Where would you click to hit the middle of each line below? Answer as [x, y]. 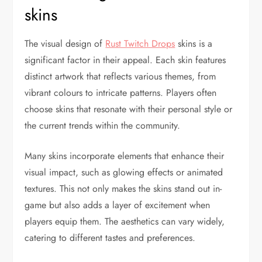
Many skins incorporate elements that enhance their [125, 156]
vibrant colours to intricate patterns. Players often [121, 92]
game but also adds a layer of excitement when [118, 205]
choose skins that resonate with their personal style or [129, 109]
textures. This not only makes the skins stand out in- [123, 188]
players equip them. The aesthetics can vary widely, [125, 221]
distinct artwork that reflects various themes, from [120, 76]
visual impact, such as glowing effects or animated [124, 172]
